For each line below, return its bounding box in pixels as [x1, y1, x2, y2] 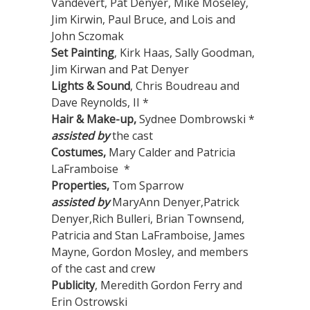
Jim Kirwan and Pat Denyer [51, 62, 189, 77]
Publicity [51, 277, 95, 293]
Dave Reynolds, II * [51, 95, 149, 111]
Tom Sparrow [109, 178, 183, 194]
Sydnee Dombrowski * [136, 111, 255, 127]
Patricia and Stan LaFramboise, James [51, 228, 245, 244]
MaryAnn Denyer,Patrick [109, 194, 239, 210]
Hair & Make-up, [51, 111, 136, 127]
